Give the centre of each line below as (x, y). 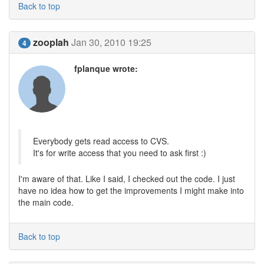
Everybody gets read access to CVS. (101, 141)
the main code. (46, 202)
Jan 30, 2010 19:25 (111, 42)
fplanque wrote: (106, 68)
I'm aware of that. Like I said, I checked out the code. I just (127, 179)
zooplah (51, 42)
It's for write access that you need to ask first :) (120, 153)
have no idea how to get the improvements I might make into (131, 190)
